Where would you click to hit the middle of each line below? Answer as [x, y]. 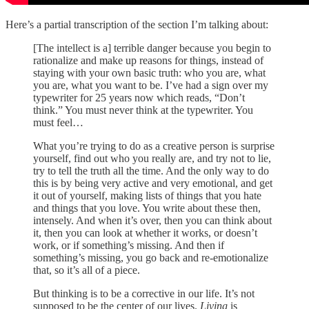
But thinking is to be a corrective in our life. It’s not [144, 293]
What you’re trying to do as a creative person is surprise [154, 146]
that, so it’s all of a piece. [87, 270]
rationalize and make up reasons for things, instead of [148, 60]
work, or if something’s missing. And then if [129, 245]
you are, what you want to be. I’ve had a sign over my [151, 85]
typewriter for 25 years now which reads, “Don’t [139, 97]
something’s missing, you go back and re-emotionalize [151, 257]
